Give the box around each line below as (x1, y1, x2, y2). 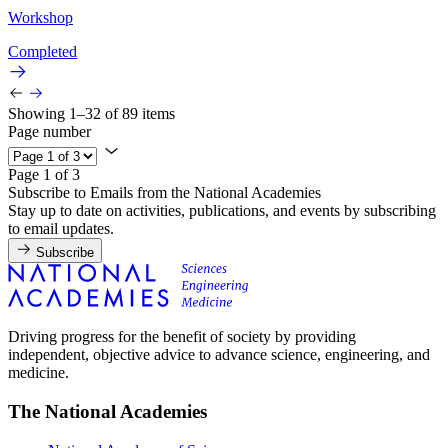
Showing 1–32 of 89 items (8, 105, 175, 123)
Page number (8, 123, 91, 141)
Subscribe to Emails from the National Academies (8, 184, 321, 202)
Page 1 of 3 (8, 166, 80, 184)
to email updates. (8, 220, 114, 238)
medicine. (8, 364, 69, 382)
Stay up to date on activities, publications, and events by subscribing (8, 202, 436, 220)
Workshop (8, 9, 73, 27)
